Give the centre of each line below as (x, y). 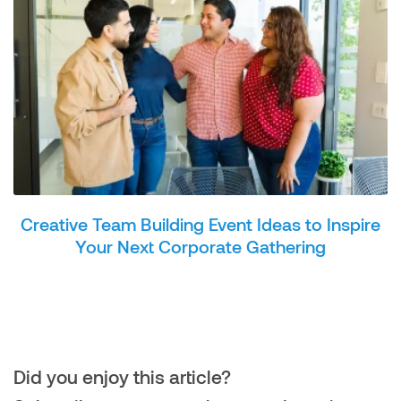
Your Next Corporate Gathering (200, 246)
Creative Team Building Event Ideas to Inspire (200, 223)
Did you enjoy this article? (122, 376)
